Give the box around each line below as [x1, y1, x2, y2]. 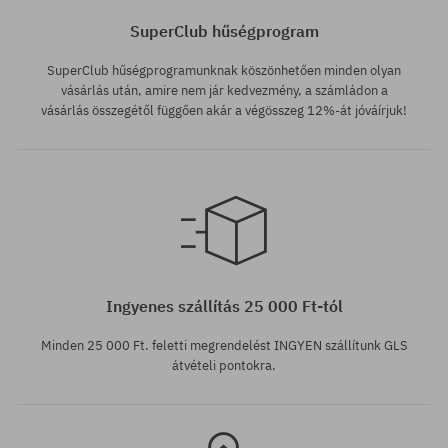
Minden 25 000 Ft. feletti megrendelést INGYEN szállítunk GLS [40, 337, 408, 355]
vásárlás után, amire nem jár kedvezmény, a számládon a [60, 82, 388, 100]
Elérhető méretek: [10, 260, 116, 278]
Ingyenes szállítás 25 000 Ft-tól [105, 296, 343, 317]
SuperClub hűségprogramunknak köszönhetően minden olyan [47, 62, 401, 80]
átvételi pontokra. [172, 357, 276, 375]
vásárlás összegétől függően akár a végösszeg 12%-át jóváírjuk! [41, 102, 407, 120]
